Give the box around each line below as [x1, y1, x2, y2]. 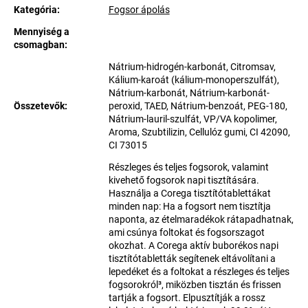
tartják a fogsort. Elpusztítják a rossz [108, 292, 265, 303]
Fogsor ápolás [108, 4, 170, 15]
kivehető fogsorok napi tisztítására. [108, 175, 259, 186]
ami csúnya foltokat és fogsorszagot [108, 227, 265, 238]
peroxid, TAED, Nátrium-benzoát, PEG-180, [108, 100, 287, 111]
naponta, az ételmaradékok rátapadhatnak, [108, 214, 294, 225]
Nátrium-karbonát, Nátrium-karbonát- [108, 87, 269, 98]
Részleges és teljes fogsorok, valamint [108, 162, 269, 173]
